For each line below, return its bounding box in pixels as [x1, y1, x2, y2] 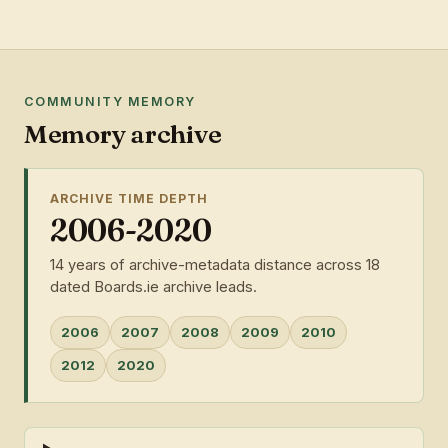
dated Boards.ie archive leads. [50, 277, 257, 296]
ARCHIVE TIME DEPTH [50, 191, 208, 207]
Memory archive [24, 118, 222, 150]
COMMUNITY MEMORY [24, 93, 196, 109]
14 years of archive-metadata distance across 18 [50, 255, 380, 274]
